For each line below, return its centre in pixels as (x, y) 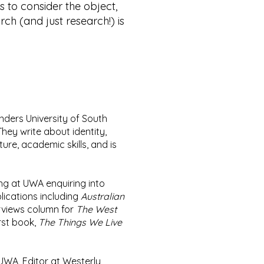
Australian (103, 196)
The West (96, 209)
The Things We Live (80, 222)
